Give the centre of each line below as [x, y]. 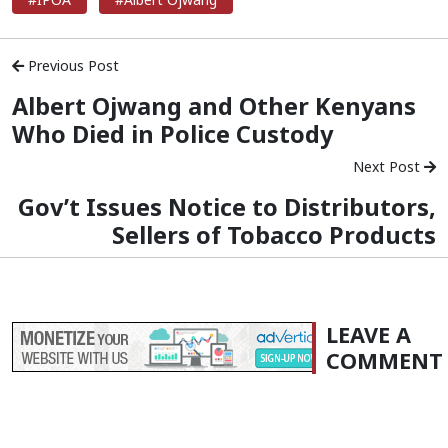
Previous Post [71, 65]
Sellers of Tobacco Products [274, 234]
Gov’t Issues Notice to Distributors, [227, 206]
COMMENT [384, 360]
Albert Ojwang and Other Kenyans [214, 105]
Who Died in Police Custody [172, 133]
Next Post [388, 166]
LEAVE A [368, 334]
